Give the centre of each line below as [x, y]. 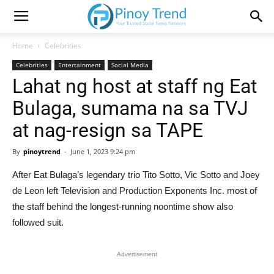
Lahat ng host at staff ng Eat [135, 86]
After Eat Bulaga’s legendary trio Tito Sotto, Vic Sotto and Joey [136, 175]
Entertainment [80, 65]
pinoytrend [42, 151]
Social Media [130, 65]
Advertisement [137, 254]
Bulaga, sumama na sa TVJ [130, 108]
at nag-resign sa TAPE [108, 130]
